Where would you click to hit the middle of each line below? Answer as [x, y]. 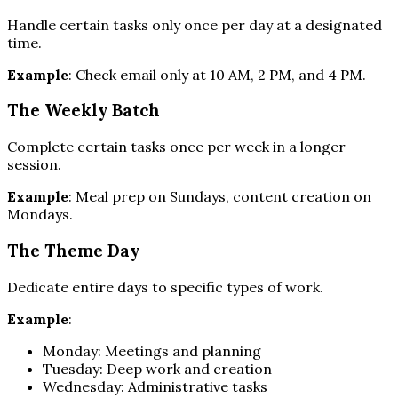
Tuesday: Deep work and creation [157, 368]
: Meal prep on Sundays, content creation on [220, 197]
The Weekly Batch [84, 111]
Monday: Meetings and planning [152, 350]
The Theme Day [73, 250]
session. [34, 165]
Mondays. [40, 215]
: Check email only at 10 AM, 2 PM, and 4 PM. [217, 74]
